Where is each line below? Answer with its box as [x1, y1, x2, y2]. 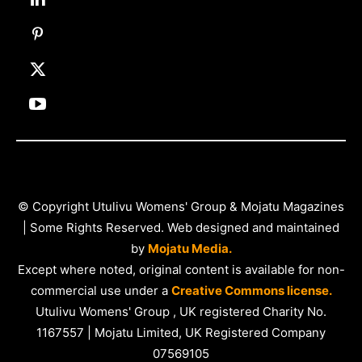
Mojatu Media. [147, 241, 232, 257]
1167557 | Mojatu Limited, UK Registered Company [36, 325, 326, 341]
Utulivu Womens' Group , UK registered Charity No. [36, 304, 326, 320]
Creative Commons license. [170, 283, 332, 299]
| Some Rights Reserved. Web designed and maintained [23, 220, 339, 236]
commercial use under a [30, 283, 168, 299]
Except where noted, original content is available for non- [17, 262, 345, 278]
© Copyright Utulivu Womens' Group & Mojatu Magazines [18, 199, 344, 215]
